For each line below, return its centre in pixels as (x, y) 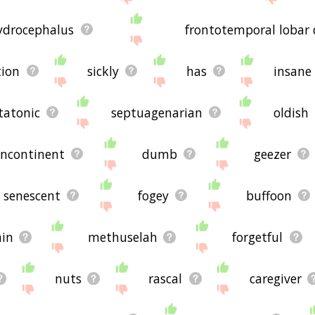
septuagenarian (157, 112)
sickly (103, 71)
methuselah (123, 237)
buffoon (269, 195)
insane (293, 71)
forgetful (258, 237)
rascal (166, 278)
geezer (273, 154)
